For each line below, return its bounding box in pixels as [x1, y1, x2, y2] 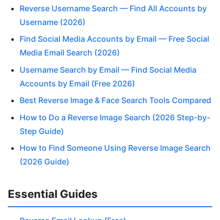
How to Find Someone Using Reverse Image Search [20, 142, 211, 153]
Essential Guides [8, 187, 98, 200]
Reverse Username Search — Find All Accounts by [20, 3, 207, 14]
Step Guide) [20, 126, 64, 136]
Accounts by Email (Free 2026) [20, 78, 135, 88]
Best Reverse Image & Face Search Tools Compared [20, 95, 211, 106]
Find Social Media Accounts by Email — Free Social [20, 34, 209, 44]
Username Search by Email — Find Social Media [20, 64, 196, 75]
